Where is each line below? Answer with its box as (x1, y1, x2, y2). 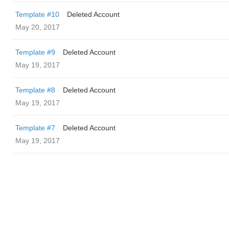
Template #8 (15, 86, 55, 94)
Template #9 (15, 48, 55, 56)
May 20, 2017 (15, 23, 60, 31)
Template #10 (15, 10, 59, 18)
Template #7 (15, 124, 55, 132)
